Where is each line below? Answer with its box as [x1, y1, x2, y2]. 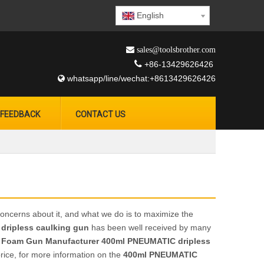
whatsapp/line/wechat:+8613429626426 [65, 74, 216, 83]
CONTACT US [75, 110, 126, 119]
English [137, 11, 164, 20]
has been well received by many [89, 223, 211, 232]
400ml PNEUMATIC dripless [101, 236, 210, 246]
